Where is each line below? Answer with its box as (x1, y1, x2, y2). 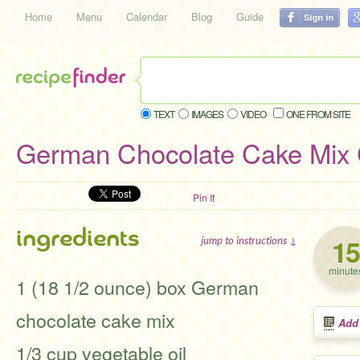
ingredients (16, 226, 139, 252)
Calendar (126, 9, 167, 24)
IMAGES (191, 107, 223, 121)
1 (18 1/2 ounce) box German (16, 273, 259, 301)
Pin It (193, 190, 215, 204)
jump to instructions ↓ (201, 234, 297, 247)
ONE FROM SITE (286, 107, 350, 121)
